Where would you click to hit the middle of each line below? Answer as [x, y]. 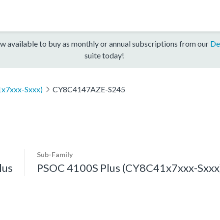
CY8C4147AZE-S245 [89, 89]
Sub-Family [55, 154]
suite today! [104, 55]
